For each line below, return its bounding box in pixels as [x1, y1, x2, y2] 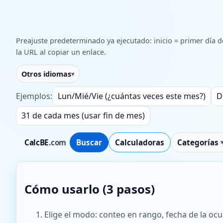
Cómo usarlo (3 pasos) [24, 181, 155, 198]
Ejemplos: [16, 91, 52, 102]
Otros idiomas [21, 69, 71, 79]
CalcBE [24, 137, 49, 148]
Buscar [76, 137, 102, 148]
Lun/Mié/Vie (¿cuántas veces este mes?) [58, 91, 206, 102]
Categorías [177, 137, 219, 148]
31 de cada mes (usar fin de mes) [21, 110, 145, 121]
